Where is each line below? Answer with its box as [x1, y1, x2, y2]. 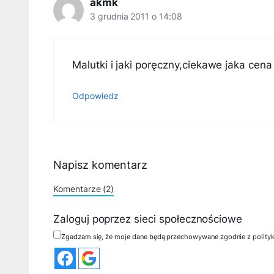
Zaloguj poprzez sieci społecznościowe [53, 213, 243, 226]
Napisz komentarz [53, 158, 148, 171]
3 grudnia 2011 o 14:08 [90, 12, 182, 22]
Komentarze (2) [53, 183, 114, 194]
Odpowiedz [72, 91, 119, 102]
